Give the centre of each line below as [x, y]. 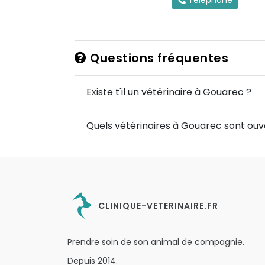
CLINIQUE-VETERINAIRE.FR [157, 206]
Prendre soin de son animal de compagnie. [156, 242]
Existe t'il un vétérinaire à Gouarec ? [169, 92]
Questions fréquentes [157, 58]
